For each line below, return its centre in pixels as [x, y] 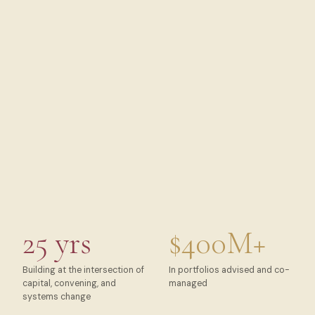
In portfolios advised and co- [229, 270]
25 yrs [57, 244]
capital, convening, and [69, 283]
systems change [57, 296]
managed [188, 283]
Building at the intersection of [83, 270]
